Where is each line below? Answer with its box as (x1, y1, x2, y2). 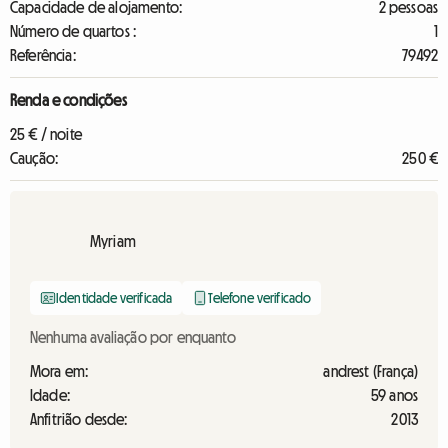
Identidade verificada (56, 291, 173, 305)
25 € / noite (10, 126, 82, 142)
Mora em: (30, 363, 89, 379)
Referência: (10, 47, 76, 63)
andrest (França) (323, 363, 418, 379)
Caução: (10, 150, 59, 166)
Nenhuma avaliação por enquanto (30, 329, 236, 345)
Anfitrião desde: (30, 411, 128, 427)
